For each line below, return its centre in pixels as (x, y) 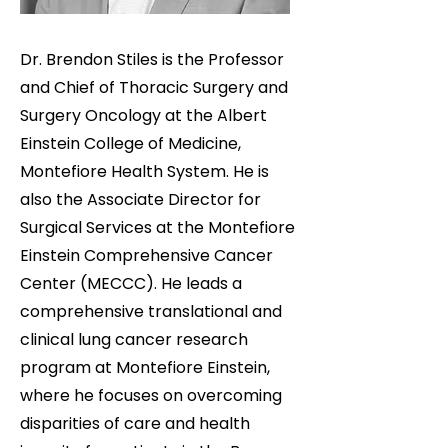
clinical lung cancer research (134, 339)
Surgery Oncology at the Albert (143, 115)
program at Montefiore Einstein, (145, 367)
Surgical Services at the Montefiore (157, 227)
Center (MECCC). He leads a (131, 283)
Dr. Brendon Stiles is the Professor (152, 59)
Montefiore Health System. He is (144, 171)
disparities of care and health (135, 423)
